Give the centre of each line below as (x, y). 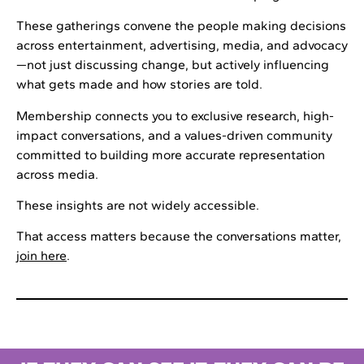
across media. (57, 174)
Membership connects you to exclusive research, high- (175, 115)
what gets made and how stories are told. (139, 84)
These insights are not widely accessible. (138, 205)
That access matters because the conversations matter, (179, 236)
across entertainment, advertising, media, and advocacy (182, 45)
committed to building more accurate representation (171, 154)
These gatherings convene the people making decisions (181, 26)
